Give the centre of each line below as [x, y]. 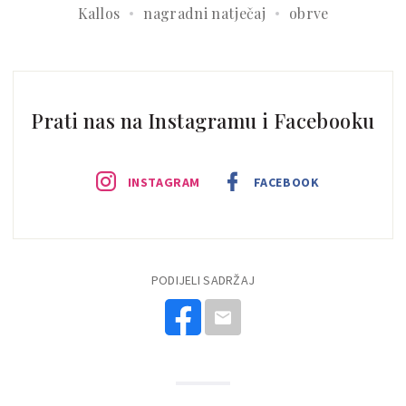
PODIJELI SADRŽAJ [203, 280]
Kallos [99, 13]
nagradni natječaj [204, 13]
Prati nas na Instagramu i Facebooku [203, 120]
